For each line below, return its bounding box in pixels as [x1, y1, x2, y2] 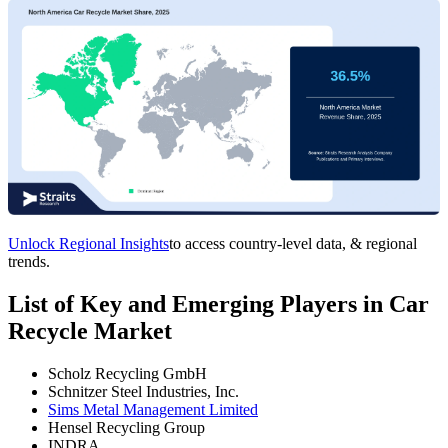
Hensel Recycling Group [48, 419, 205, 437]
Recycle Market [8, 318, 172, 345]
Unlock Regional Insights [8, 235, 169, 253]
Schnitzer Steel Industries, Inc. [48, 383, 239, 401]
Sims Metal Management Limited [48, 401, 258, 419]
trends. [8, 253, 50, 271]
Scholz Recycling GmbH [48, 365, 207, 383]
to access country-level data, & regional [169, 235, 417, 253]
